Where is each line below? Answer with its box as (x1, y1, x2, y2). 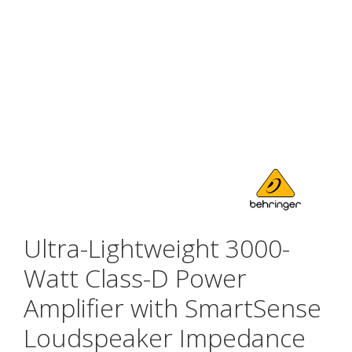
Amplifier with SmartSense (24, 291, 321, 324)
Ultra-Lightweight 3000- (24, 231, 290, 265)
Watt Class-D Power (24, 261, 247, 295)
